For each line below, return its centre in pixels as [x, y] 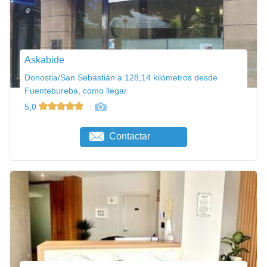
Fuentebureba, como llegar [76, 90]
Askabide [44, 60]
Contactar [130, 136]
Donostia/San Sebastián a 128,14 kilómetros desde [121, 77]
